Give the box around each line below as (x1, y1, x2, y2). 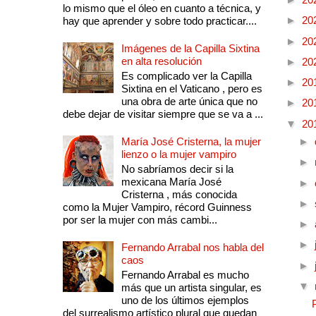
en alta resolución (121, 55, 202, 68)
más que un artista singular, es (121, 281, 262, 294)
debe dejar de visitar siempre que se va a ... (62, 108, 263, 121)
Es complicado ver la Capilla (121, 70, 252, 83)
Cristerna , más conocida (121, 188, 237, 201)
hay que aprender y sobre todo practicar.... (62, 15, 257, 28)
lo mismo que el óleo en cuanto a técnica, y (62, 2, 261, 15)
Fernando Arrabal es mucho (121, 269, 249, 281)
